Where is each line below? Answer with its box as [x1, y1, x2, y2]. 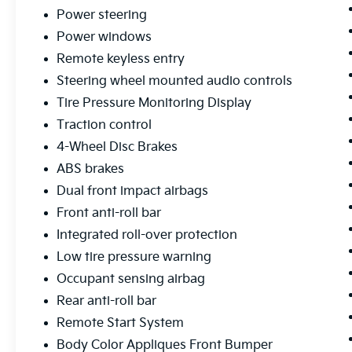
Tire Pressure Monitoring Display [57, 96, 252, 112]
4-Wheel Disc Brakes [57, 140, 178, 156]
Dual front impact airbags [57, 184, 209, 200]
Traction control [57, 118, 152, 134]
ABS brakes [57, 162, 125, 178]
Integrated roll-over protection [57, 228, 238, 244]
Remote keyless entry [57, 52, 185, 68]
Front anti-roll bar [57, 206, 162, 222]
